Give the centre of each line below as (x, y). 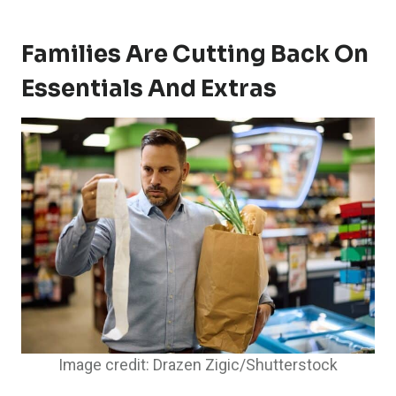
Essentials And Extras (149, 89)
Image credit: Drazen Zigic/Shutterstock (198, 365)
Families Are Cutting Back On (195, 55)
